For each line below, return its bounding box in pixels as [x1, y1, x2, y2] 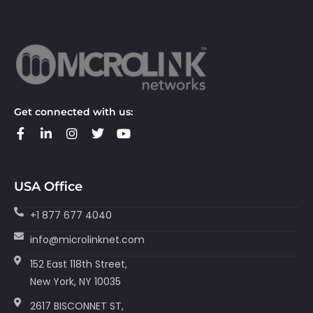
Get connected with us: [14, 105, 133, 118]
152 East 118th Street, [29, 256, 127, 271]
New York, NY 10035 [29, 274, 121, 289]
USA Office [14, 178, 82, 194]
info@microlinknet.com [29, 232, 145, 247]
